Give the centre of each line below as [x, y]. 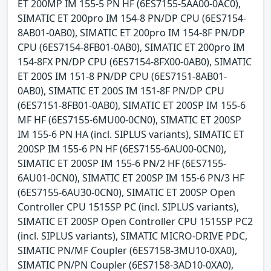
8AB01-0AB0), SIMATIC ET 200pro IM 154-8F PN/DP [131, 33]
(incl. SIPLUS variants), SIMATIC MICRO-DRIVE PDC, [132, 236]
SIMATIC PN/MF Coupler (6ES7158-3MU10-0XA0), [127, 251]
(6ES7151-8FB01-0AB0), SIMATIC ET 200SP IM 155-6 [132, 106]
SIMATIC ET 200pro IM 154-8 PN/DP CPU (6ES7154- [132, 18]
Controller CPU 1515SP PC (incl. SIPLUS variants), [128, 207]
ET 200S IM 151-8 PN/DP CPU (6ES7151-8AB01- [122, 77]
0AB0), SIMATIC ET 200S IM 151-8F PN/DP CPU [121, 91]
